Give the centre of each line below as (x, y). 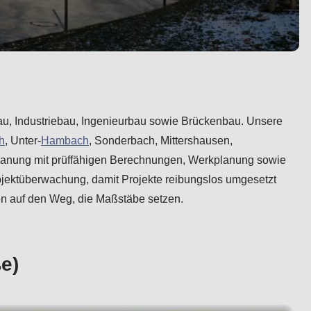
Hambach (65, 140)
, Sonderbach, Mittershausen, (161, 140)
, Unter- (23, 140)
